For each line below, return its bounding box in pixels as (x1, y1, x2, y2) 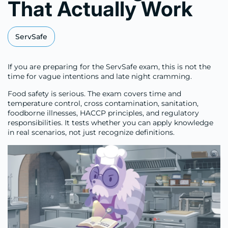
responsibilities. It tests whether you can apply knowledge (8, 118, 213, 127)
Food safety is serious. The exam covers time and (8, 89, 181, 98)
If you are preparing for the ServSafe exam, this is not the (8, 62, 211, 71)
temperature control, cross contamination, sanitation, (8, 99, 198, 108)
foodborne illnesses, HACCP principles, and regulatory (8, 108, 199, 118)
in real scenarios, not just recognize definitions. (8, 128, 175, 137)
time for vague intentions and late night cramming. (8, 72, 192, 81)
